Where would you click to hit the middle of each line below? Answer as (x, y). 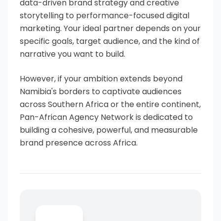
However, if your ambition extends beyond (101, 79)
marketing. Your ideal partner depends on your (110, 29)
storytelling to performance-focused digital (105, 16)
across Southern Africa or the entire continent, (110, 105)
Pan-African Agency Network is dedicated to (106, 117)
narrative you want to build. (73, 54)
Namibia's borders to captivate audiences (101, 92)
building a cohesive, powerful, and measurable (109, 130)
